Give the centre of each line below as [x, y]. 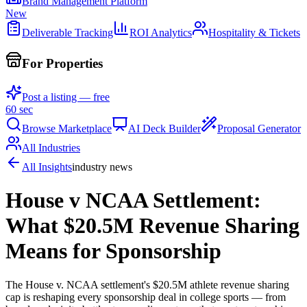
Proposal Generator [259, 128]
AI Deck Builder [164, 128]
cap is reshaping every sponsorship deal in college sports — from [146, 297]
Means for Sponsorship [113, 251]
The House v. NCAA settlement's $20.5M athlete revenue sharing [147, 284]
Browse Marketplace [67, 128]
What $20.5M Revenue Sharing [152, 226]
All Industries [51, 148]
